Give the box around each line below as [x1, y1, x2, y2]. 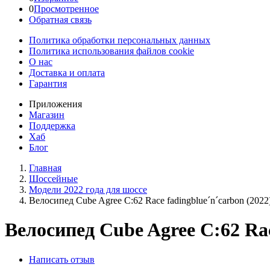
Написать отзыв [29, 254, 95, 265]
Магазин [29, 110, 64, 120]
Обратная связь [29, 14, 92, 25]
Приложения [29, 99, 82, 109]
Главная [29, 163, 61, 173]
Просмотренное [34, 4, 99, 14]
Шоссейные [29, 174, 78, 184]
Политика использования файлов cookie [29, 46, 194, 56]
